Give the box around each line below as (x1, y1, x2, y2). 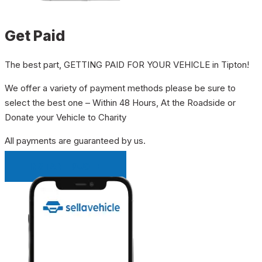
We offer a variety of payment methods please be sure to (5, 82, 236, 94)
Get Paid (5, 26, 65, 44)
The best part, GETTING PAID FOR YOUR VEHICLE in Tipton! (5, 58, 249, 70)
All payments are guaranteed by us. (5, 135, 146, 146)
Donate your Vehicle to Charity (5, 111, 126, 123)
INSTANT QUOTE (29, 161, 102, 171)
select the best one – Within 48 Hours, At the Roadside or (5, 96, 236, 108)
